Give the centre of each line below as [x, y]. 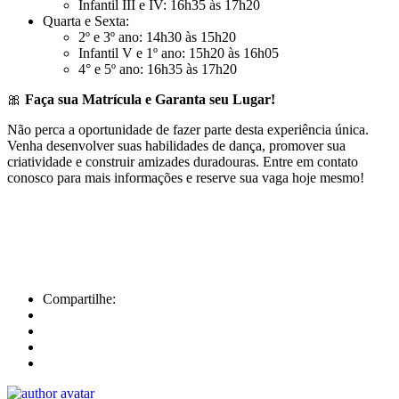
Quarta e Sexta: [86, 21]
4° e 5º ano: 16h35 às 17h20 [158, 69]
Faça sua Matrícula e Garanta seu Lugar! [150, 100]
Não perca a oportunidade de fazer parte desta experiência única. [188, 130]
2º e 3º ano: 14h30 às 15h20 [157, 37]
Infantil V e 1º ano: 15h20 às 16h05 [179, 53]
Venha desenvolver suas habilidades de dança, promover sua [176, 146]
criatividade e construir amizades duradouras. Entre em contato [183, 162]
